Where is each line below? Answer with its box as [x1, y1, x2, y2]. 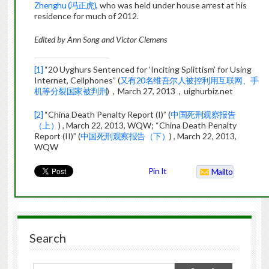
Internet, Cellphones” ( [34, 75, 120, 86]
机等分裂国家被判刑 [34, 86, 107, 97]
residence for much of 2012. [34, 11, 139, 22]
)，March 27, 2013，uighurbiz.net [107, 86, 234, 97]
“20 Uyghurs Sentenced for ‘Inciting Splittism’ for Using [43, 64, 252, 75]
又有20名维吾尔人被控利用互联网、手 [119, 75, 259, 86]
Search [29, 231, 66, 246]
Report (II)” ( [34, 131, 80, 142]
